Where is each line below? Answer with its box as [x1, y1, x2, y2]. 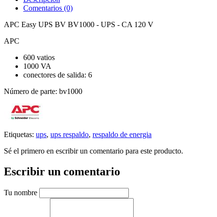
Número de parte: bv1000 [4, 87, 82, 95]
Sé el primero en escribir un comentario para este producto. [4, 146, 183, 155]
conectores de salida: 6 [23, 70, 92, 79]
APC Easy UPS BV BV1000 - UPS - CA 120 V [4, 20, 154, 29]
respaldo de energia [93, 130, 152, 139]
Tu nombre [4, 188, 37, 197]
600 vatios [23, 53, 55, 62]
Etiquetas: [4, 130, 36, 139]
